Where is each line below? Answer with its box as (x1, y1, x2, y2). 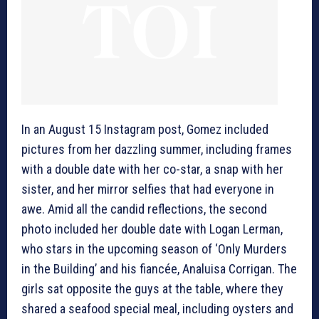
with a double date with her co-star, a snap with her (21, 162, 283, 177)
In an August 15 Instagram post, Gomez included (21, 122, 268, 137)
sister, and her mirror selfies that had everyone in (21, 182, 274, 197)
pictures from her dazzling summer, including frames (21, 142, 292, 157)
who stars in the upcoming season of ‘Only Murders (21, 241, 287, 257)
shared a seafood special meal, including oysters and (21, 301, 293, 317)
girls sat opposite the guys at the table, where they (21, 281, 283, 297)
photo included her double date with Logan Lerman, (21, 221, 283, 237)
